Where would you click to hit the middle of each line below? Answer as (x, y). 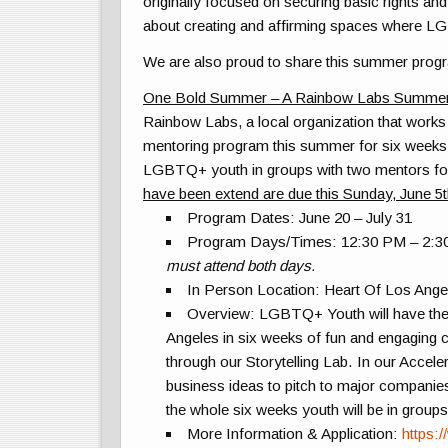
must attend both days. (240, 266)
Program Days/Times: (264, 242)
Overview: (223, 314)
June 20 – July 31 (356, 218)
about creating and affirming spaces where (285, 25)
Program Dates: (243, 218)
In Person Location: (256, 290)
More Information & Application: (295, 434)
